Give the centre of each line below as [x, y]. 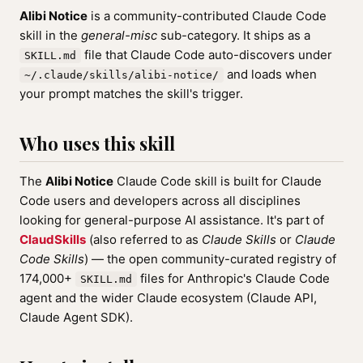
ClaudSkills [53, 239]
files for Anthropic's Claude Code [233, 278]
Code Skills [52, 259]
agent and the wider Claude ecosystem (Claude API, [168, 298]
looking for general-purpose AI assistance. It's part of [172, 220]
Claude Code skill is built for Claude [218, 181]
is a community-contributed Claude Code [207, 16]
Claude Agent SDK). [76, 317]
